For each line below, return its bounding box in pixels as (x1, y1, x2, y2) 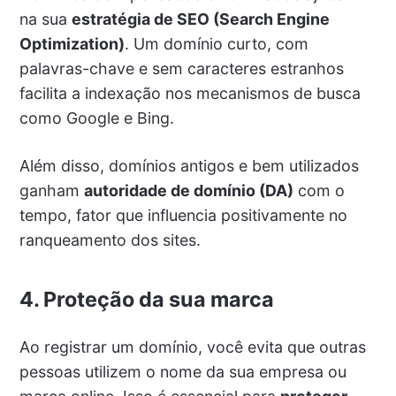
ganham (19, 181, 84, 201)
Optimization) (19, 34, 125, 54)
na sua (19, 10, 72, 29)
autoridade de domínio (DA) (83, 181, 293, 201)
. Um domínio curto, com (124, 34, 308, 54)
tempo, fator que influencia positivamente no (19, 206, 347, 225)
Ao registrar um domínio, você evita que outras (19, 338, 366, 357)
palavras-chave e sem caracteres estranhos (19, 59, 344, 79)
